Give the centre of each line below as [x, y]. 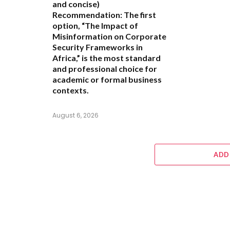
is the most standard [120, 58]
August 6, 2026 [75, 116]
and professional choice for [105, 69]
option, [67, 26]
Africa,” [66, 58]
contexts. [71, 90]
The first [139, 15]
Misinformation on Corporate [109, 36]
